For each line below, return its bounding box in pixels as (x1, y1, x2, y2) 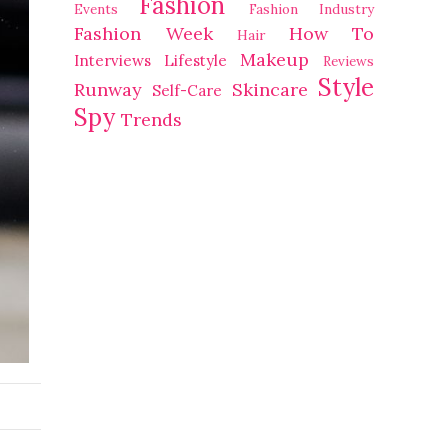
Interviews (74, 51, 151, 70)
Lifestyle (164, 51, 227, 70)
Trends (121, 108, 182, 131)
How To (288, 22, 374, 45)
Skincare (231, 78, 308, 101)
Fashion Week (74, 22, 213, 45)
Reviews (323, 52, 374, 70)
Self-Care (152, 81, 223, 100)
